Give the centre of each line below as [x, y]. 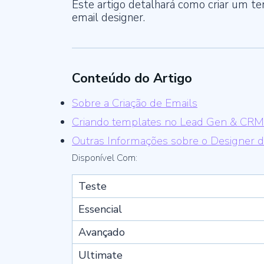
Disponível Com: [105, 158]
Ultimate [100, 255]
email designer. [108, 18]
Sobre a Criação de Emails [135, 103]
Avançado [102, 232]
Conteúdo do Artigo [132, 78]
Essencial [100, 209]
